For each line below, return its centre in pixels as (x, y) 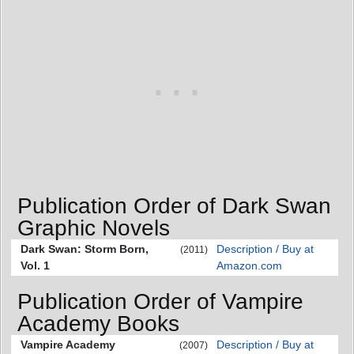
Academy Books (98, 324)
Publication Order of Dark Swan (174, 205)
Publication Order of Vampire (160, 302)
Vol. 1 (35, 265)
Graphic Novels (94, 228)
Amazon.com (249, 265)
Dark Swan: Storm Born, (85, 249)
